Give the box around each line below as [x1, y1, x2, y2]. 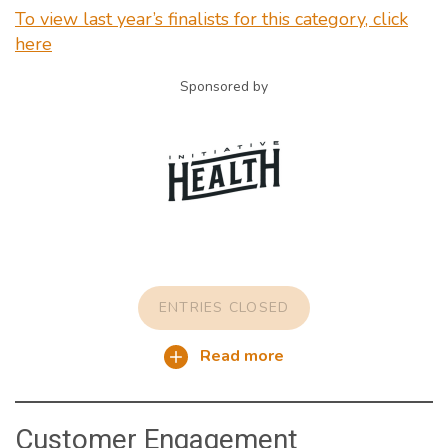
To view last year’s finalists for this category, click [15, 6, 408, 31]
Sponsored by [180, 76, 268, 96]
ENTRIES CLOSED [158, 297, 290, 317]
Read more [195, 344, 285, 367]
